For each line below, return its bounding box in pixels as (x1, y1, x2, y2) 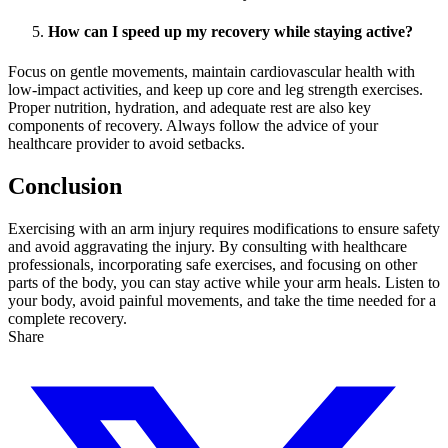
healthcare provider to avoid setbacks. (8, 134, 245, 152)
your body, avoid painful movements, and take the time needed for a (8, 291, 436, 309)
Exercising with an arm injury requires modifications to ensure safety (8, 219, 440, 237)
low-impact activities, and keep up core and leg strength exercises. (8, 80, 423, 98)
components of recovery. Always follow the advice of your (8, 116, 378, 134)
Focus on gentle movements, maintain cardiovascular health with (8, 62, 415, 80)
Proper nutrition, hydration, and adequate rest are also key (8, 98, 371, 116)
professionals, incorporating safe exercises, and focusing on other (8, 255, 417, 273)
